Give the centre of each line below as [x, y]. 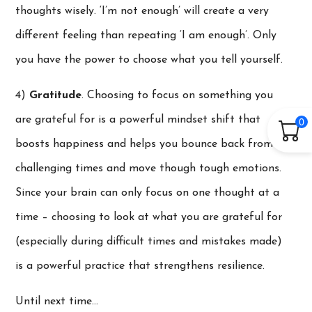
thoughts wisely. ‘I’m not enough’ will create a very [142, 11]
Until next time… [57, 301]
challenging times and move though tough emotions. [149, 168]
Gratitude [56, 95]
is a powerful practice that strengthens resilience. [140, 266]
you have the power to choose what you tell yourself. [149, 60]
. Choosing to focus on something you [178, 95]
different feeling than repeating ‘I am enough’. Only [146, 35]
